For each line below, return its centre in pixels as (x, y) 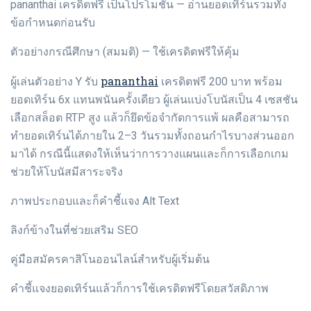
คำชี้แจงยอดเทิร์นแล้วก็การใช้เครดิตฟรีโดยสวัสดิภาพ (140, 289)
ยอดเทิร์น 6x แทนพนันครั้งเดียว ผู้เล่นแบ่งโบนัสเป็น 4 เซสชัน (154, 100)
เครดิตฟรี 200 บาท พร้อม (220, 82)
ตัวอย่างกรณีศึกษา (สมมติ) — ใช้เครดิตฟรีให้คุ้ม (125, 52)
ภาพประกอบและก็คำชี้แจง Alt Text (95, 201)
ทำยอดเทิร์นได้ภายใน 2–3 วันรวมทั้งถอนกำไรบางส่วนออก (152, 136)
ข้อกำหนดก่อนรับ (53, 23)
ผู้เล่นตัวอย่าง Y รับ (56, 82)
